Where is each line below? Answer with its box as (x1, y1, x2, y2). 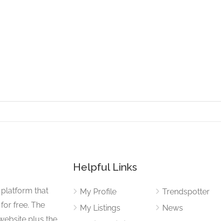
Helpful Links (73, 160, 138, 173)
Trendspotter (162, 186, 210, 196)
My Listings (80, 203, 121, 213)
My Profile (80, 186, 117, 196)
